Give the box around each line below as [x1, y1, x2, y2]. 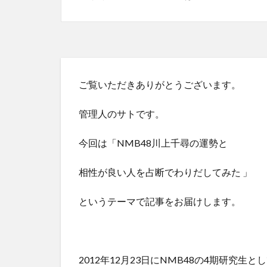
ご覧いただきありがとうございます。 [79, 78, 241, 90]
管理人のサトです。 [79, 107, 164, 119]
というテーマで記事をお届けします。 [79, 195, 241, 207]
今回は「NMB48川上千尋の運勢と [79, 136, 228, 148]
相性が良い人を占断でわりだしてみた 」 [79, 166, 252, 178]
